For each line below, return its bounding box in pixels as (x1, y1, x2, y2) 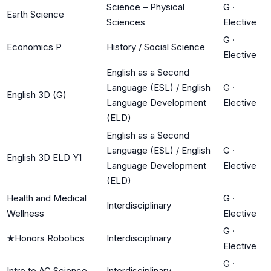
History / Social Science (106, 41, 205, 53)
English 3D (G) (7, 88, 67, 100)
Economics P (7, 41, 62, 53)
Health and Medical (7, 192, 87, 204)
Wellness (7, 207, 44, 219)
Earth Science (7, 8, 64, 20)
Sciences (106, 16, 145, 28)
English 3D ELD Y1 (7, 151, 82, 163)
